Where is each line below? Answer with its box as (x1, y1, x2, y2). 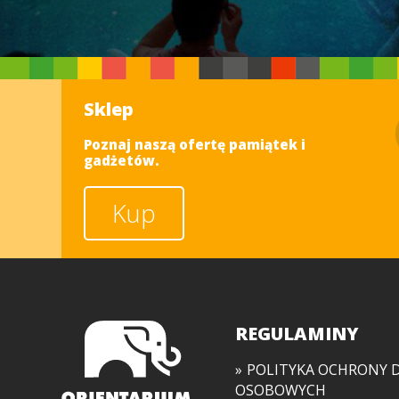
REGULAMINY (235, 322, 359, 346)
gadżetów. (84, 151, 159, 170)
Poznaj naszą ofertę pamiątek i (84, 135, 305, 154)
